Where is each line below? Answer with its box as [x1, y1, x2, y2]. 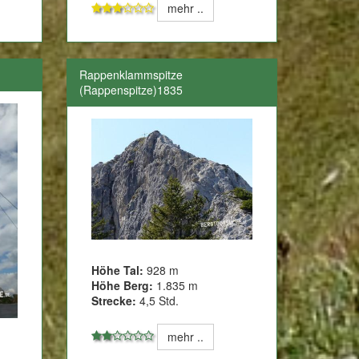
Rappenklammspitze [79, 67, 184, 83]
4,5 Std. [136, 292, 179, 309]
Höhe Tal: [91, 261, 147, 278]
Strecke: [91, 292, 137, 309]
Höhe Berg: [91, 276, 154, 293]
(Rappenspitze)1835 [79, 82, 184, 99]
